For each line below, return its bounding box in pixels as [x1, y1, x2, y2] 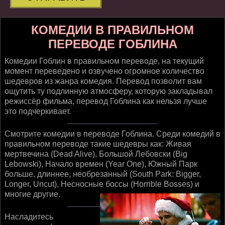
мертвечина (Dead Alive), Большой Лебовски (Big [5, 150, 187, 159]
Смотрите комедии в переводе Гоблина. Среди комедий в [5, 130, 220, 139]
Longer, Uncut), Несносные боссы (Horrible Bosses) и [5, 180, 199, 189]
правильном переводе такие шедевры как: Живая [5, 140, 191, 149]
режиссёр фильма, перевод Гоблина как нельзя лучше [5, 97, 207, 106]
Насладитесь [5, 212, 53, 221]
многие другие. [5, 190, 62, 199]
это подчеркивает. [5, 107, 71, 116]
